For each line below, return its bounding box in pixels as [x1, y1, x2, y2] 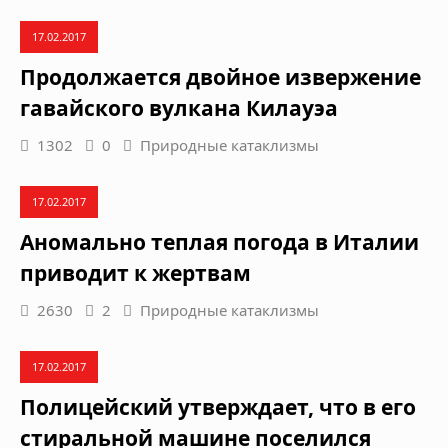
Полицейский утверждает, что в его [20, 392, 416, 421]
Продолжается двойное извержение [20, 62, 421, 91]
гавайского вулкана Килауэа [20, 93, 338, 122]
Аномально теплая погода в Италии [20, 227, 419, 256]
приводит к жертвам [20, 258, 251, 287]
